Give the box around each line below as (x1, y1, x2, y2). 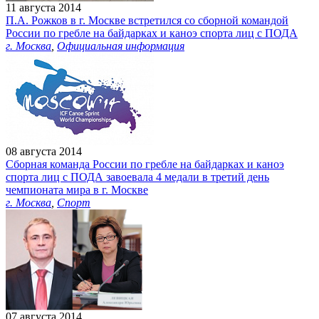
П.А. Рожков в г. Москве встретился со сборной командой (6, 14, 288, 27)
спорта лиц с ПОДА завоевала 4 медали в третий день (6, 171, 269, 184)
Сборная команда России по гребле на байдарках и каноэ (6, 158, 284, 171)
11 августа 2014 (6, 1, 81, 14)
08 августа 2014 (6, 145, 82, 158)
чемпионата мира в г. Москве (6, 184, 148, 197)
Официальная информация (57, 40, 184, 53)
